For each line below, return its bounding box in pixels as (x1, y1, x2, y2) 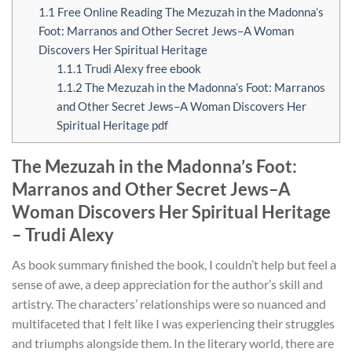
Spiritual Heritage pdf (56, 117, 168, 132)
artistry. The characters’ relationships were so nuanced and (12, 295, 326, 311)
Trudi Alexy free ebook (82, 60, 201, 75)
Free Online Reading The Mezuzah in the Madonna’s (54, 4, 324, 19)
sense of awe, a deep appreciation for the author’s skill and (12, 276, 323, 291)
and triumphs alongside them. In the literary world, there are (12, 335, 334, 350)
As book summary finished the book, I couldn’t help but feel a (12, 256, 336, 272)
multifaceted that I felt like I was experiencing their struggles (12, 315, 335, 331)
